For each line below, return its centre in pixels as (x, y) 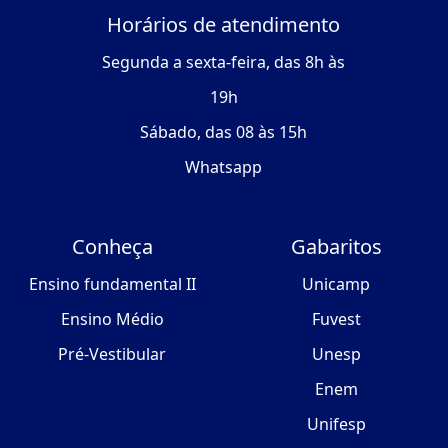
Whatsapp (224, 167)
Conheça (112, 247)
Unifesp (336, 424)
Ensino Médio (112, 319)
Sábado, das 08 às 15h (224, 132)
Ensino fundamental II (112, 284)
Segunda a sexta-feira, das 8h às (224, 62)
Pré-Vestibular (112, 354)
